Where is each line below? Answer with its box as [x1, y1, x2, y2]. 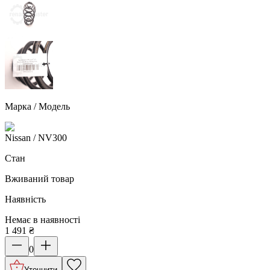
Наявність [5, 193, 46, 204]
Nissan [5, 132, 31, 143]
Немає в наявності [5, 214, 80, 225]
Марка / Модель [5, 101, 70, 111]
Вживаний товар [5, 173, 74, 184]
